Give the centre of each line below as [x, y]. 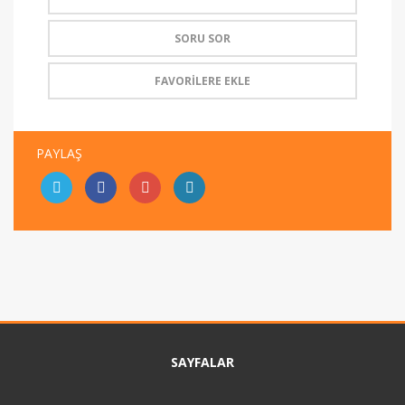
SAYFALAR [202, 363]
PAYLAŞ [59, 154]
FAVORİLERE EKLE [202, 81]
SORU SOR [202, 39]
